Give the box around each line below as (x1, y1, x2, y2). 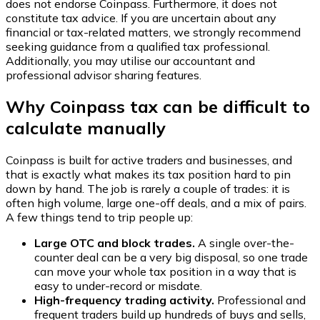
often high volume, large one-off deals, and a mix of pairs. (6, 196, 306, 211)
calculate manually (6, 117, 166, 139)
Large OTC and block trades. (34, 236, 195, 251)
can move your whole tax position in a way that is (34, 264, 296, 279)
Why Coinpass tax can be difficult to (6, 96, 310, 118)
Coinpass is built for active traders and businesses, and (6, 153, 292, 168)
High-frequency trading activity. (34, 293, 214, 308)
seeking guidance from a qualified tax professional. (6, 39, 270, 54)
